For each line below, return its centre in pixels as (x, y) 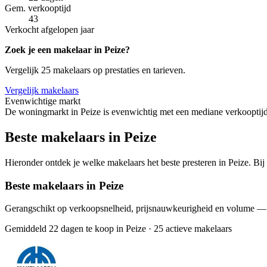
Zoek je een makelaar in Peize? (67, 50)
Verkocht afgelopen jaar (49, 30)
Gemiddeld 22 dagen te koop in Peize (75, 229)
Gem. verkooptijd (38, 8)
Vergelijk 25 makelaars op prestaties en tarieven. (95, 70)
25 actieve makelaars (193, 229)
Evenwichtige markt (43, 101)
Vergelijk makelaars (42, 91)
